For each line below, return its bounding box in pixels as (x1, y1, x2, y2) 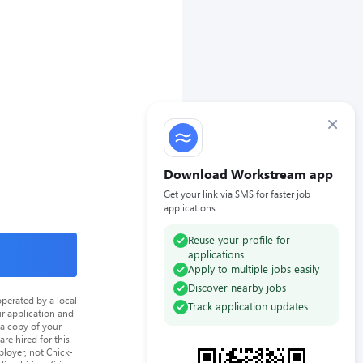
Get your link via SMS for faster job (164, 187, 310, 200)
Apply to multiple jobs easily (188, 262, 319, 276)
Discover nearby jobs (188, 280, 286, 295)
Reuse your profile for (188, 233, 290, 247)
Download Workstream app (164, 165, 333, 182)
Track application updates (188, 299, 308, 314)
